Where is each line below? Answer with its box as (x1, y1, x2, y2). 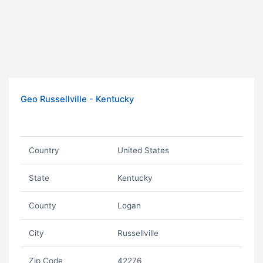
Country (28, 146, 59, 155)
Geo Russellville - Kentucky (21, 94, 134, 104)
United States (117, 146, 169, 155)
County (28, 201, 56, 210)
